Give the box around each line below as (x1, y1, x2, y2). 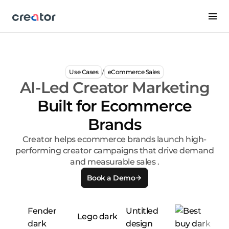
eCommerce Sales (107, 67, 160, 76)
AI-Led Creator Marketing (19, 78, 210, 98)
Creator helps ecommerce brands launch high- (22, 134, 207, 145)
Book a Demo (86, 173, 135, 182)
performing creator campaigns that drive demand (15, 146, 214, 156)
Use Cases (69, 67, 99, 76)
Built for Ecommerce (37, 97, 192, 116)
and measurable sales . (70, 157, 159, 167)
